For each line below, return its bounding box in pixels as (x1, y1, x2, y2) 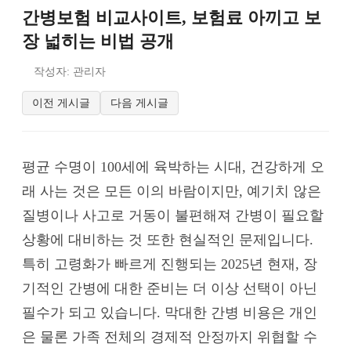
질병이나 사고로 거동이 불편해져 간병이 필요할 (22, 207, 324, 223)
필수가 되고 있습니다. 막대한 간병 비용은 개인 (22, 304, 317, 320)
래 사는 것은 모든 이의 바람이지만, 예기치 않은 (22, 183, 321, 199)
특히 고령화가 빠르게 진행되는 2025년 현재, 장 (22, 255, 317, 272)
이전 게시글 (32, 96, 90, 109)
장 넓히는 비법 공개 (22, 31, 174, 51)
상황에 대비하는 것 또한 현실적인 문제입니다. (22, 231, 313, 248)
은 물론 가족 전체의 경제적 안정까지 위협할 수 (22, 328, 317, 345)
